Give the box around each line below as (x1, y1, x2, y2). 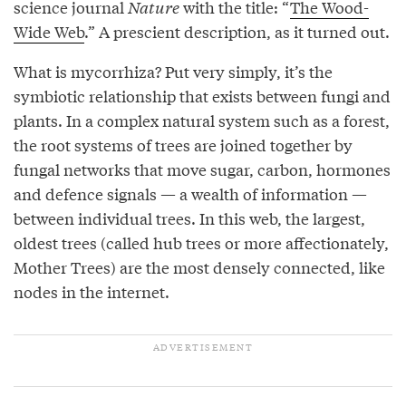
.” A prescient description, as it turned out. (84, 19, 390, 43)
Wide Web (14, 19, 84, 43)
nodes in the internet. (14, 279, 169, 303)
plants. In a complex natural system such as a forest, (14, 108, 390, 131)
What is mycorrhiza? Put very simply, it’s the (14, 59, 333, 82)
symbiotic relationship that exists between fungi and (14, 83, 391, 107)
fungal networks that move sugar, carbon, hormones (14, 157, 391, 180)
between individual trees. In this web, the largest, (14, 206, 365, 229)
